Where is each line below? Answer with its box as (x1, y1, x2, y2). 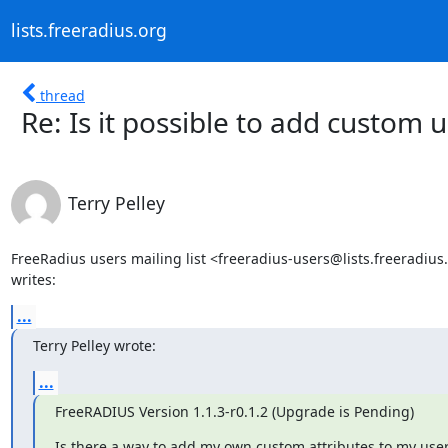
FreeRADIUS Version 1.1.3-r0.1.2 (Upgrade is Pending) (54, 401, 414, 421)
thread (40, 85, 85, 105)
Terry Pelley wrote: (32, 335, 156, 355)
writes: (10, 269, 56, 289)
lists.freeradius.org (10, 18, 167, 43)
